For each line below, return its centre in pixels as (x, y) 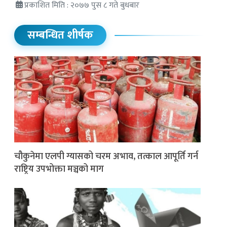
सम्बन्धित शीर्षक (60, 35)
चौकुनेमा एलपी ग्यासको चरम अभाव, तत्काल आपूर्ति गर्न (106, 156)
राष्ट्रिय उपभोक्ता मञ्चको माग (59, 169)
